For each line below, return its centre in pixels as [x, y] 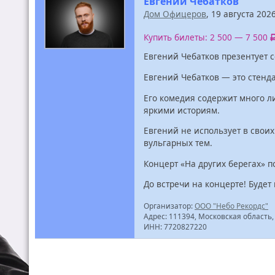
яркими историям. [182, 110]
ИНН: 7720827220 [175, 227]
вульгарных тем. [178, 143]
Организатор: [169, 206]
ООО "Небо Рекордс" [231, 206]
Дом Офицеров [175, 14]
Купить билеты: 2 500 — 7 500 [207, 37]
